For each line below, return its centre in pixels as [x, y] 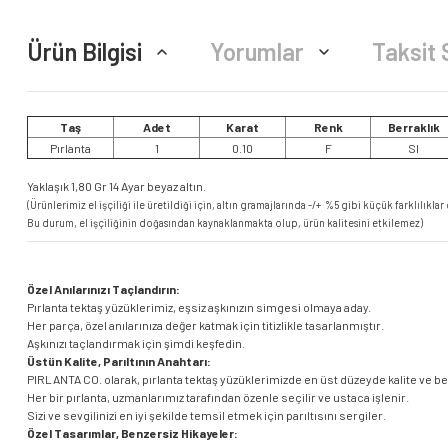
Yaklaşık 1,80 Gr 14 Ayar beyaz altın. [116, 186]
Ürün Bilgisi [84, 51]
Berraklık [413, 127]
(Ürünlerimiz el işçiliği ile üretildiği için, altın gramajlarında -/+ [174, 204]
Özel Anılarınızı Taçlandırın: [103, 289]
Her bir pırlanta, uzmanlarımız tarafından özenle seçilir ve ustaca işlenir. [218, 397]
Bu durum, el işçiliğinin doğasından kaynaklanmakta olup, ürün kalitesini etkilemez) [225, 222]
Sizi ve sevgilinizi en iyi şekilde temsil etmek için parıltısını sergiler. [206, 415]
